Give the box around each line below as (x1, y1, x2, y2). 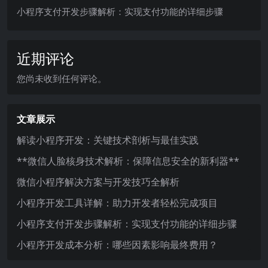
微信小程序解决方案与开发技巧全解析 (17, 175, 179, 189)
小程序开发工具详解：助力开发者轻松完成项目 (17, 196, 218, 210)
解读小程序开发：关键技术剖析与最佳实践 (17, 133, 199, 147)
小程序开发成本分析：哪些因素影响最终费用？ (17, 238, 218, 252)
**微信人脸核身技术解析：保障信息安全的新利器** (17, 154, 239, 168)
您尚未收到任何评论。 (17, 72, 106, 85)
